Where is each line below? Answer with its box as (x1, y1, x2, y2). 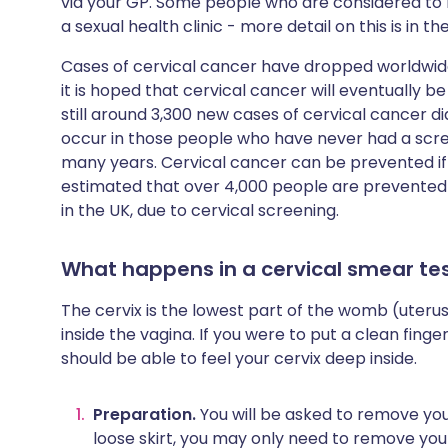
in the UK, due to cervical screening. (61, 199, 339, 222)
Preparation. (93, 403, 196, 426)
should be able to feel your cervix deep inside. (61, 347, 417, 370)
